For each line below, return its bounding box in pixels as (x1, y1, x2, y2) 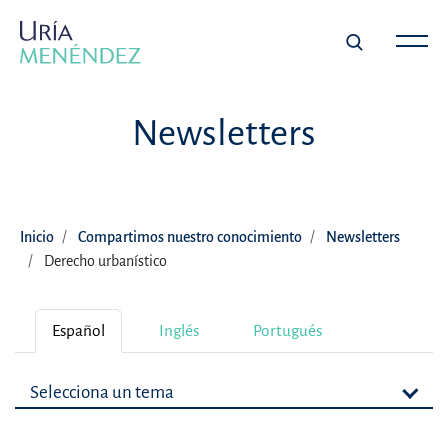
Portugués (253, 322, 322, 339)
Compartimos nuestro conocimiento (78, 229, 302, 245)
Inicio (20, 229, 54, 245)
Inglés (159, 322, 199, 339)
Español (52, 322, 105, 339)
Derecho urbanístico (44, 253, 167, 269)
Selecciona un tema (30, 383, 174, 402)
